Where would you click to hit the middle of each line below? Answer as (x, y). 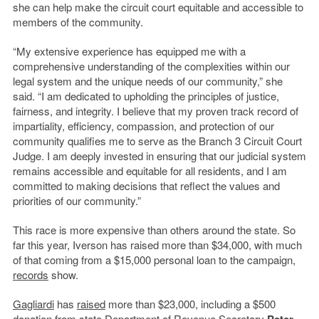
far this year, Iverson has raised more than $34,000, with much (157, 245)
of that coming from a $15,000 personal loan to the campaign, (154, 260)
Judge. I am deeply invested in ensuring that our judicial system (159, 156)
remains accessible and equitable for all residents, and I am (150, 171)
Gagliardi (33, 304)
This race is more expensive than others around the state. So (154, 230)
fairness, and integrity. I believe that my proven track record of (155, 111)
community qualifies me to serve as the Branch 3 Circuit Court (157, 141)
